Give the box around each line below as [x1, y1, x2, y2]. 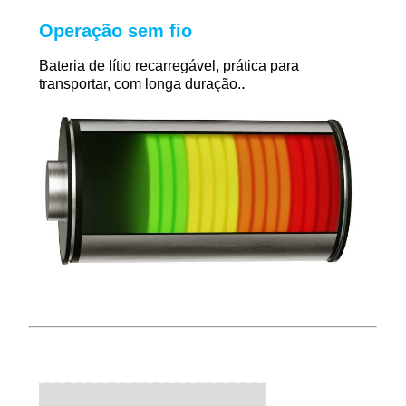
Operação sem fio [39, 20, 192, 41]
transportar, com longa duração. [39, 75, 241, 92]
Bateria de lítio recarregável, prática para [39, 57, 299, 73]
